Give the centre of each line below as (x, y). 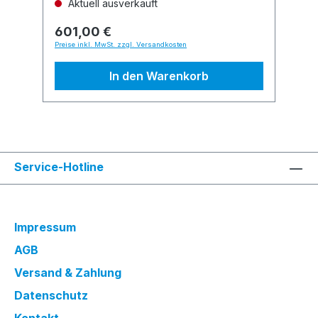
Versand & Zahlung (68, 273)
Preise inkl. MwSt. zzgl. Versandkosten (121, 44)
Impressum (45, 227)
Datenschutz (51, 295)
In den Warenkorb (159, 76)
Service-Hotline (59, 167)
